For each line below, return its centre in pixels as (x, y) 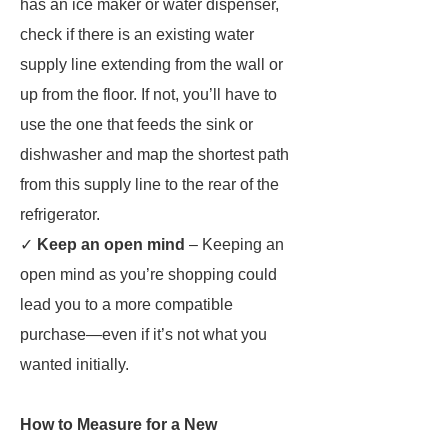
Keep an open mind (111, 244)
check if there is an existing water (137, 34)
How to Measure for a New (118, 424)
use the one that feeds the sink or (136, 124)
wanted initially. (74, 364)
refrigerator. (60, 214)
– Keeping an (234, 244)
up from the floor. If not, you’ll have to (148, 94)
